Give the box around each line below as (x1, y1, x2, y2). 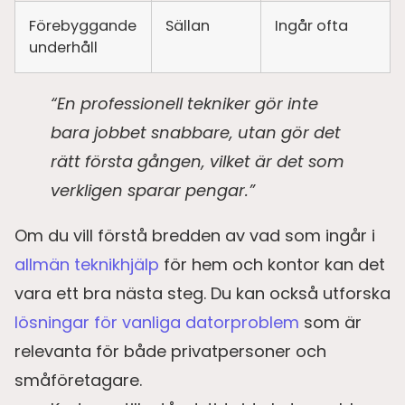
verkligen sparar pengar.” (51, 178, 255, 202)
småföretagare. (14, 368, 142, 391)
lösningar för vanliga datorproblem (14, 310, 299, 334)
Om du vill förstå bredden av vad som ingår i (14, 223, 375, 247)
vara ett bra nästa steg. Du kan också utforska (14, 281, 391, 305)
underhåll (29, 36, 98, 58)
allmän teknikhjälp (14, 252, 159, 276)
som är (299, 310, 362, 334)
